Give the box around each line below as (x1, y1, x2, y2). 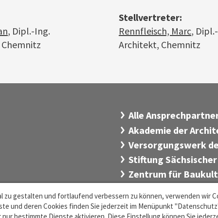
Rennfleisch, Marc (119, 25, 191, 37)
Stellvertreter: (119, 11, 182, 24)
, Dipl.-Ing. (8, 25, 50, 37)
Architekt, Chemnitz (119, 38, 200, 51)
